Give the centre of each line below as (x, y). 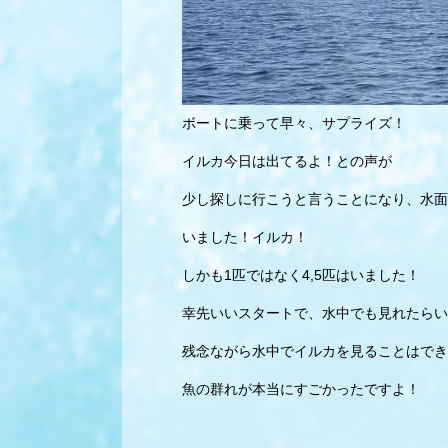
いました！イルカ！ (245, 237)
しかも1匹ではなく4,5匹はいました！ (301, 275)
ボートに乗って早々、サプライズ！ (294, 123)
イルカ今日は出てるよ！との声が (287, 161)
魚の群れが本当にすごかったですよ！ (301, 389)
